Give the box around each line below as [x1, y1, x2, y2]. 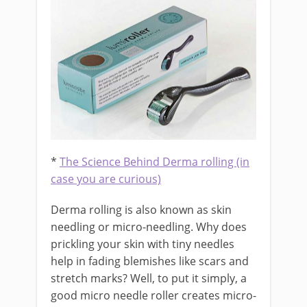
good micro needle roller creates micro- [51, 288, 256, 304]
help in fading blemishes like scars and [51, 254, 249, 269]
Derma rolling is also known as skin [51, 202, 232, 218]
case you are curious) [51, 171, 161, 187]
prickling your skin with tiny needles [51, 236, 234, 252]
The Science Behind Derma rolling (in [60, 154, 249, 170]
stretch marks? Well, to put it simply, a [51, 271, 247, 286]
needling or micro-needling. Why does [51, 219, 247, 235]
